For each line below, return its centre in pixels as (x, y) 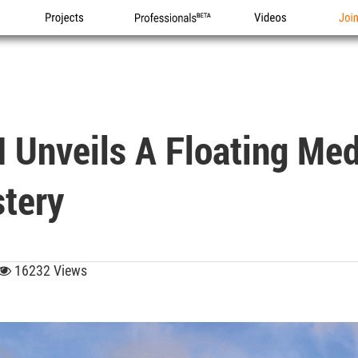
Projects (67, 35)
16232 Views (49, 270)
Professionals (169, 35)
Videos (272, 35)
